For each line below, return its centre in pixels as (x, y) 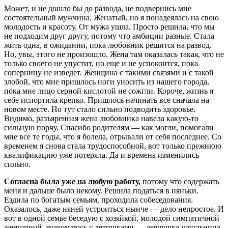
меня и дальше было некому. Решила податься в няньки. (101, 191)
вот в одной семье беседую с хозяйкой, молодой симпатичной (112, 218)
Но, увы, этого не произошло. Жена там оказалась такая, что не (114, 54)
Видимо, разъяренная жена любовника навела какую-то (101, 119)
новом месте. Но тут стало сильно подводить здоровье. (100, 109)
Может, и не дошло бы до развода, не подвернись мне (98, 9)
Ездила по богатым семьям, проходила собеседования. (98, 200)
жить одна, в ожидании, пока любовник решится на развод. (108, 45)
